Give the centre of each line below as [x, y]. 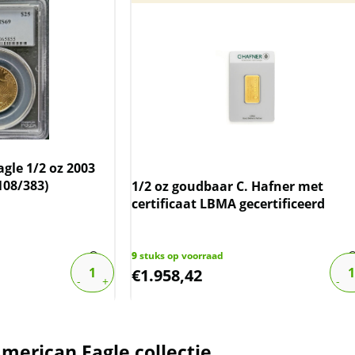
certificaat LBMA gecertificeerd [229, 204]
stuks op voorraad [181, 256]
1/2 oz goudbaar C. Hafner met [228, 187]
